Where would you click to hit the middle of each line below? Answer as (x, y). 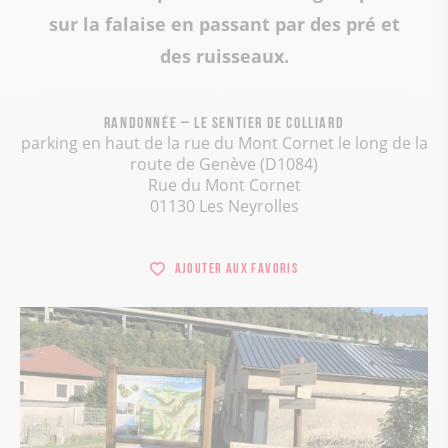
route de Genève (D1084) (224, 164)
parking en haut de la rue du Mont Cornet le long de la (224, 143)
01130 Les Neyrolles (224, 206)
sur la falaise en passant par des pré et (224, 24)
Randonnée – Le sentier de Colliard (224, 121)
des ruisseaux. (224, 56)
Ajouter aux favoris (236, 267)
